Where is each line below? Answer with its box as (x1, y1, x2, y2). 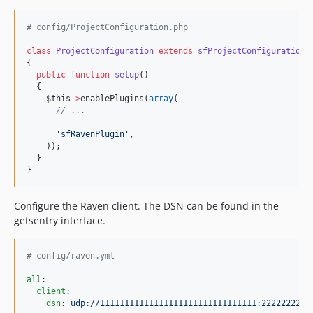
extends (159, 46, 193, 56)
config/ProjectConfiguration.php (31, 22, 188, 32)
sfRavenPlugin (61, 129, 124, 139)
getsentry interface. (14, 214, 105, 227)
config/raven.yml (31, 251, 115, 261)
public (36, 70, 66, 80)
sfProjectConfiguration (198, 46, 305, 56)
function (71, 70, 110, 80)
